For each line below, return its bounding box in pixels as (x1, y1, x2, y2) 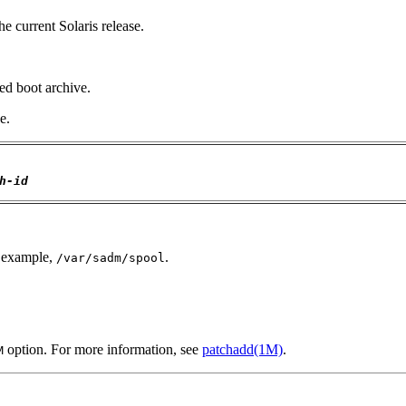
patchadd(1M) (202, 341, 283, 357)
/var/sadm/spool (56, 250, 165, 265)
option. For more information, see (4, 341, 202, 357)
